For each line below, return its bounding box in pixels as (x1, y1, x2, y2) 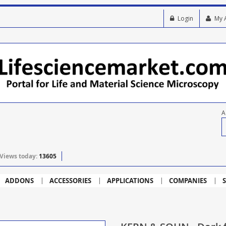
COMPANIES (168, 176, 207, 186)
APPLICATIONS (106, 176, 153, 186)
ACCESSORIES (49, 176, 91, 186)
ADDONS (5, 176, 34, 186)
